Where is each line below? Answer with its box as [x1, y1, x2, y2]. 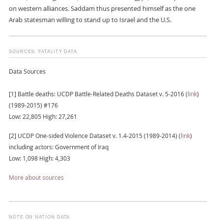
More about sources [8, 173, 64, 181]
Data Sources [8, 67, 46, 75]
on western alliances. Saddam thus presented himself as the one [8, 4, 195, 13]
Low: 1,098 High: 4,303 [8, 154, 70, 162]
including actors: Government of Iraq [8, 143, 109, 151]
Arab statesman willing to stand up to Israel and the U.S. [8, 15, 171, 24]
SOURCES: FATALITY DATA [8, 49, 78, 54]
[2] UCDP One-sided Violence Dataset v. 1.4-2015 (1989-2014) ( [8, 132, 181, 139]
